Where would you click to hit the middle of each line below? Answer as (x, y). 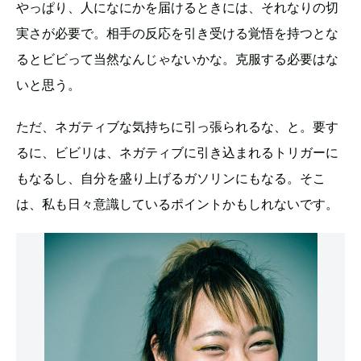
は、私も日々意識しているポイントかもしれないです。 (177, 203)
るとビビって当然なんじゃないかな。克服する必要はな (177, 58)
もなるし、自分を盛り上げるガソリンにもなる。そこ (171, 178)
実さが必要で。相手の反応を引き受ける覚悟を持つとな (177, 33)
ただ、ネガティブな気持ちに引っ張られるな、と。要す (177, 126)
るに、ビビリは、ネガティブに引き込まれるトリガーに (177, 152)
